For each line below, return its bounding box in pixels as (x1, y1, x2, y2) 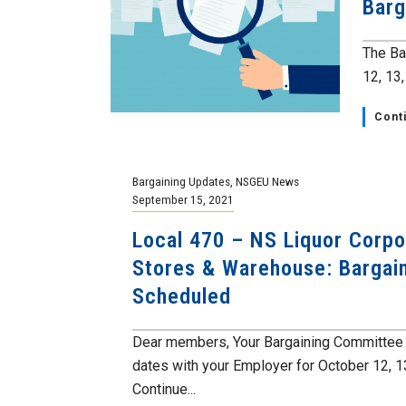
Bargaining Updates (132, 174, 231, 188)
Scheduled (132, 284, 232, 309)
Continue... (132, 381, 197, 398)
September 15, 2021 (132, 192, 235, 207)
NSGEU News (236, 174, 300, 188)
